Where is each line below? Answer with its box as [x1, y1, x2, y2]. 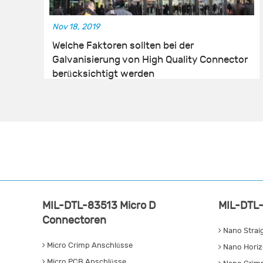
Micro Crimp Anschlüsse [45, 241, 133, 251]
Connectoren [42, 214, 106, 227]
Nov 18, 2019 [52, 22, 100, 32]
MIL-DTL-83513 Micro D [42, 200, 156, 213]
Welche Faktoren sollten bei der [52, 40, 194, 52]
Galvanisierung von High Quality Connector [52, 54, 248, 66]
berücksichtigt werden [52, 68, 154, 80]
